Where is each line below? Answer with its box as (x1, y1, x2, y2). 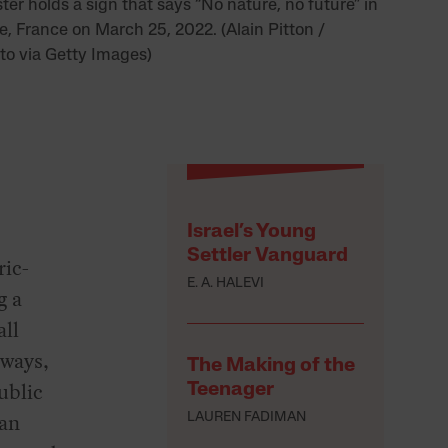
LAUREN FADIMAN (187, 410, 307, 426)
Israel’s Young (187, 222, 317, 243)
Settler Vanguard (187, 246, 349, 267)
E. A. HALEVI (187, 276, 265, 292)
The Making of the (187, 356, 356, 377)
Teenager (187, 380, 275, 401)
